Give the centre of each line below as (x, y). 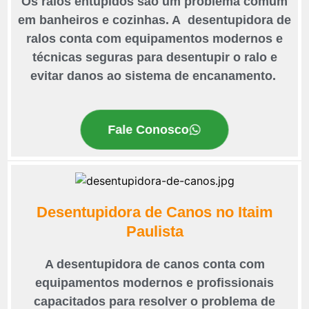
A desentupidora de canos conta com (154, 265)
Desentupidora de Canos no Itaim (154, 212)
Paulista (154, 232)
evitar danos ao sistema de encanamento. (154, 76)
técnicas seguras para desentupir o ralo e (154, 58)
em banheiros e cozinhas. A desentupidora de (154, 20)
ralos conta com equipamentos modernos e (154, 39)
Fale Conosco (148, 129)
